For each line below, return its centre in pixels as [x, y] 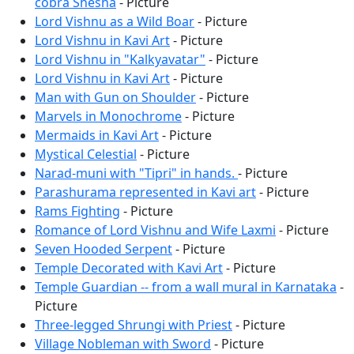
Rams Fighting [77, 211]
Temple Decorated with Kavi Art [129, 267]
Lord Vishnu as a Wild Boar [115, 21]
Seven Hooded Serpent [104, 249]
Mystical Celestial [86, 154]
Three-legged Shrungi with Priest [134, 324]
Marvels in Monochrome [108, 116]
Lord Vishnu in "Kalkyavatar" [120, 59]
